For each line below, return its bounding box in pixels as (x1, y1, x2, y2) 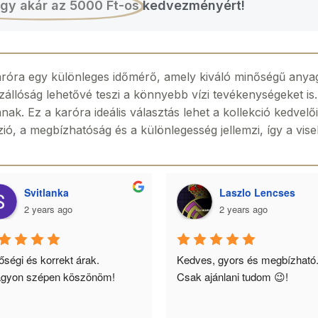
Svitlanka (24, 185, 69, 199)
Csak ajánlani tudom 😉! (177, 268, 288, 284)
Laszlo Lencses (219, 185, 295, 199)
